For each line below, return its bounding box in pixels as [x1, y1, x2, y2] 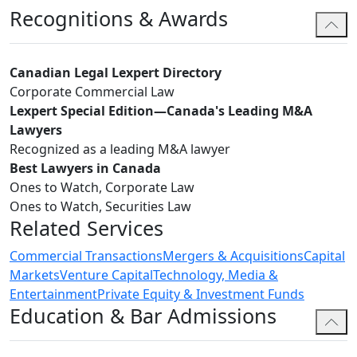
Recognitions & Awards [10, 5, 228, 33]
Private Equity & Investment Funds [97, 285, 304, 304]
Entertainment [10, 285, 97, 304]
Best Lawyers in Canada [10, 159, 161, 178]
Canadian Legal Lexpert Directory [10, 64, 222, 82]
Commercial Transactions [10, 247, 163, 265]
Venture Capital [60, 266, 153, 284]
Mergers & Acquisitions [163, 247, 304, 265]
